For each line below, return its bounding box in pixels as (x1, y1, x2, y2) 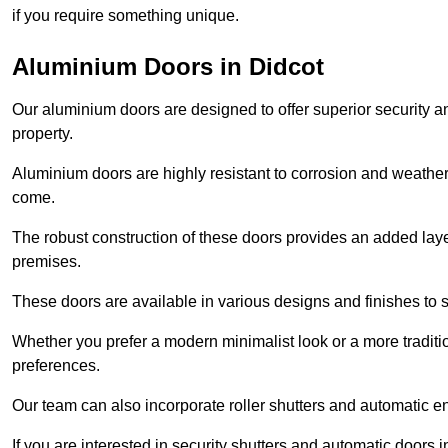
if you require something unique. (12, 6, 239, 24)
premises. (12, 252, 81, 270)
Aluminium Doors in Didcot (12, 52, 324, 80)
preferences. (12, 356, 100, 374)
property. (12, 124, 73, 142)
